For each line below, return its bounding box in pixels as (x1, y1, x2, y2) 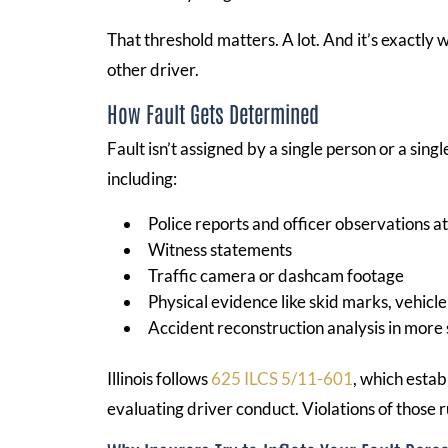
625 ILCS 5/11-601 (208, 367, 354, 389)
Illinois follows (107, 367, 209, 389)
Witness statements (148, 238, 293, 260)
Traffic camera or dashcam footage (148, 264, 405, 286)
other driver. (107, 58, 200, 80)
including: (107, 167, 178, 189)
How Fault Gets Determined (107, 98, 320, 127)
